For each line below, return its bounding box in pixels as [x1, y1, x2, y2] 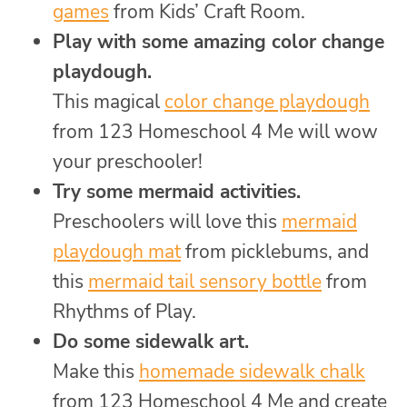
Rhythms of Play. [53, 298, 196, 324]
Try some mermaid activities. [53, 178, 301, 204]
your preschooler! [53, 148, 203, 174]
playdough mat [53, 238, 181, 264]
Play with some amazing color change [53, 28, 384, 55]
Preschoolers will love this [53, 208, 282, 234]
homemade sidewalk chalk [139, 358, 365, 384]
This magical [53, 88, 164, 114]
